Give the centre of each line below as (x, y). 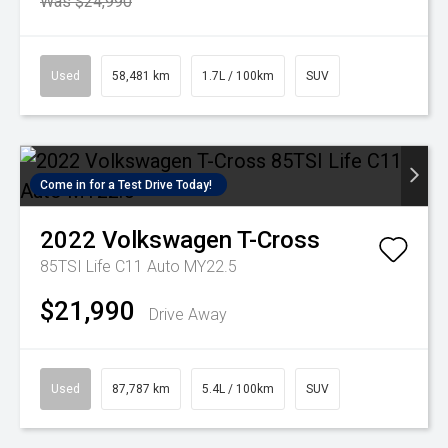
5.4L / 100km (238, 389)
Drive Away (188, 315)
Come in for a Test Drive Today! (126, 185)
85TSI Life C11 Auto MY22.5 (138, 267)
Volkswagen (167, 240)
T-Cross (278, 240)
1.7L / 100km (238, 76)
